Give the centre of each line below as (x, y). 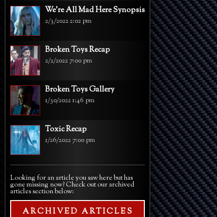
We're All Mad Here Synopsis (95, 10)
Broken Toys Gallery (80, 90)
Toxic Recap (66, 130)
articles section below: (42, 192)
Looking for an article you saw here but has (71, 178)
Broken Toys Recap (77, 50)
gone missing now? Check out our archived (72, 185)
